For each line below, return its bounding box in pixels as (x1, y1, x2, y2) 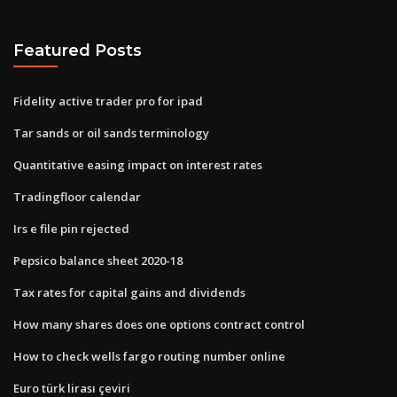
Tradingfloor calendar (13, 188, 141, 205)
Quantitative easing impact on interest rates (13, 156, 262, 173)
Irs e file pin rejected (13, 220, 129, 237)
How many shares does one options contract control (13, 315, 305, 332)
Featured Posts (13, 41, 142, 60)
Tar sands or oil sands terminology (13, 124, 209, 141)
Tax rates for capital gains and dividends (13, 284, 245, 300)
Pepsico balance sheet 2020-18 (13, 252, 183, 269)
